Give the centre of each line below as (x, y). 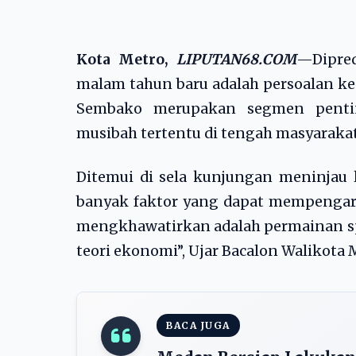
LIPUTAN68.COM (237, 60)
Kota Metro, (127, 60)
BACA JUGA (198, 325)
